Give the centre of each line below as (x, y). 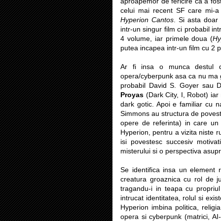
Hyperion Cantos (147, 19)
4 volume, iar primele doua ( (167, 38)
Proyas (132, 94)
